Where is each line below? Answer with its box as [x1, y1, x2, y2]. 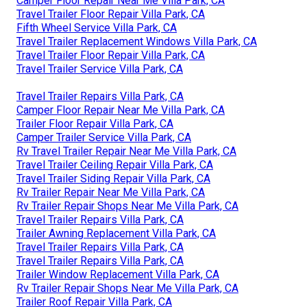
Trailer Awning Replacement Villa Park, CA [16, 227, 216, 241]
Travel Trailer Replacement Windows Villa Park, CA [16, 35, 257, 49]
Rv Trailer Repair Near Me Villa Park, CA [16, 186, 205, 199]
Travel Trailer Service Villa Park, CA [16, 62, 183, 76]
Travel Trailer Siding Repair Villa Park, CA [16, 172, 210, 186]
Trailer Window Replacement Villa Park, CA [16, 268, 219, 282]
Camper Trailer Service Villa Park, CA [16, 131, 191, 145]
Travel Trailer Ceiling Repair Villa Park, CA [16, 158, 213, 172]
